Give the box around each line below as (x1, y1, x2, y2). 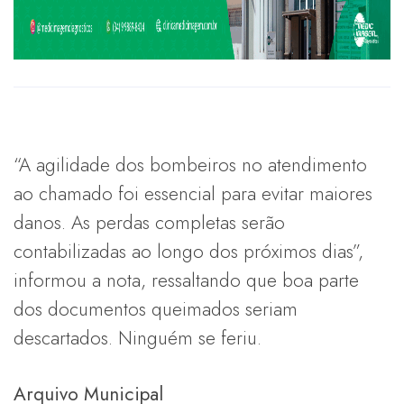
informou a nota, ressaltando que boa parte (14, 266, 359, 294)
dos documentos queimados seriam (14, 295, 298, 323)
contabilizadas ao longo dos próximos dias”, (14, 237, 363, 265)
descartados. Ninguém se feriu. (14, 324, 262, 352)
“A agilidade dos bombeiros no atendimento (14, 151, 367, 179)
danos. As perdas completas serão (14, 208, 285, 236)
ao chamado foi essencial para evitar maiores (14, 179, 372, 207)
